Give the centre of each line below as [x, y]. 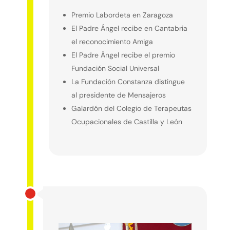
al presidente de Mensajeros [118, 95]
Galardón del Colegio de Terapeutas [131, 109]
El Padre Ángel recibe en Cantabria [129, 28]
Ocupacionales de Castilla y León [127, 122]
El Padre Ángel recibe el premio [123, 55]
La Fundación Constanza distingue [128, 82]
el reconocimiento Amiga [112, 42]
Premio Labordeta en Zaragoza [122, 15]
